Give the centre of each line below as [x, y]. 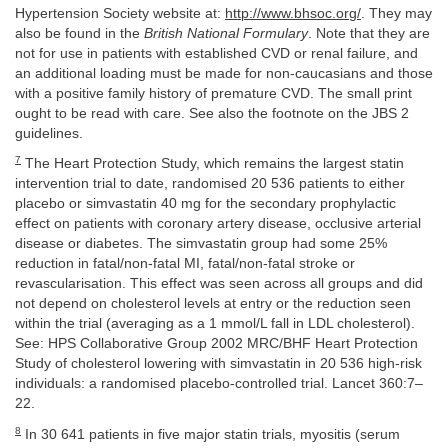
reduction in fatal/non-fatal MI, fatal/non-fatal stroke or [185, 264]
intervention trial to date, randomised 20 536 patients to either [210, 184]
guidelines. [49, 133]
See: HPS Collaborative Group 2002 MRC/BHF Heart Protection [216, 344]
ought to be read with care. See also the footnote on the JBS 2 [212, 113]
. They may [396, 13]
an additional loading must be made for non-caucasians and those [224, 73]
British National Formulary [226, 33]
